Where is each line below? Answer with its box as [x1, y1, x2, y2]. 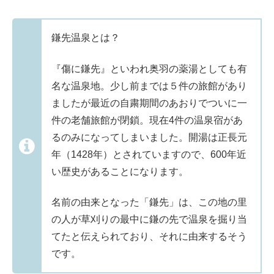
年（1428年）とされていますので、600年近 [51, 149, 246, 160]
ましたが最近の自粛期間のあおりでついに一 [51, 97, 247, 108]
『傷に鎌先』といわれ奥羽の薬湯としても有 [51, 63, 247, 74]
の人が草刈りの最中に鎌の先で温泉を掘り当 [51, 214, 247, 225]
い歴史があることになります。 [51, 166, 188, 177]
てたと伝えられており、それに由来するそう [51, 231, 247, 242]
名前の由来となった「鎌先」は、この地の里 [51, 197, 247, 208]
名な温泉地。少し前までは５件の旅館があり [51, 80, 247, 91]
